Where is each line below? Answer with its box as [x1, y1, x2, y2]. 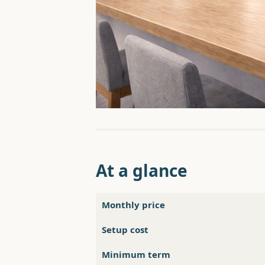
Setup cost [102, 224, 148, 236]
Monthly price [102, 199, 165, 211]
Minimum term [102, 248, 170, 261]
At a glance [96, 159, 188, 182]
